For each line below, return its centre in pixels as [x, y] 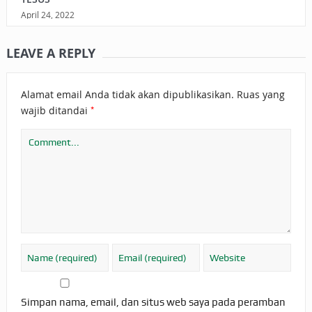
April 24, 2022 [47, 15]
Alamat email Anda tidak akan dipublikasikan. [127, 95]
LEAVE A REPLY [50, 54]
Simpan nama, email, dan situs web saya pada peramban [153, 303]
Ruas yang [260, 95]
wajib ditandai [55, 111]
